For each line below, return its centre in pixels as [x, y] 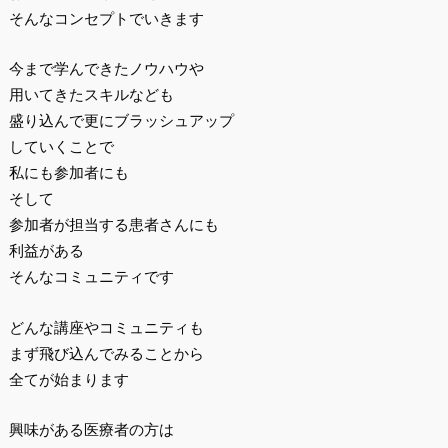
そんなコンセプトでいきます [106, 18]
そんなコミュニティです [91, 277]
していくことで [61, 147]
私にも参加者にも [68, 173]
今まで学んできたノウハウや [106, 69]
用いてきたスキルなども [91, 95]
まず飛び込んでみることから [106, 353]
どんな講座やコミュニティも [106, 327]
